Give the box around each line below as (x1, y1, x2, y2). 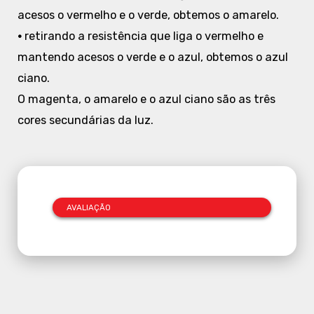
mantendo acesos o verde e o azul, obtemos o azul (17, 50, 288, 64)
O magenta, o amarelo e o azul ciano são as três (17, 92, 275, 106)
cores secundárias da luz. (17, 113, 153, 127)
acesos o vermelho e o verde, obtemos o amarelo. (17, 8, 279, 22)
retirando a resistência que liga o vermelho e (21, 29, 264, 43)
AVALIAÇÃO (66, 202, 111, 212)
